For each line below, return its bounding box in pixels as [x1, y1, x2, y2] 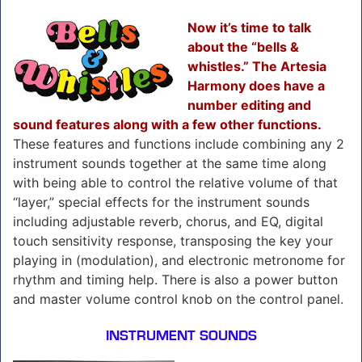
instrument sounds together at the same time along [13, 154, 326, 171]
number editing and [187, 96, 311, 113]
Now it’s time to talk [187, 19, 311, 36]
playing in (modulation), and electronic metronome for [13, 251, 345, 268]
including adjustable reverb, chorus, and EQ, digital [13, 213, 323, 229]
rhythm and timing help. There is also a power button [13, 271, 338, 288]
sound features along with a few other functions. [13, 116, 322, 133]
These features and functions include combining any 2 [13, 135, 344, 152]
